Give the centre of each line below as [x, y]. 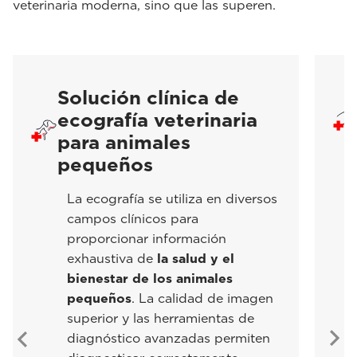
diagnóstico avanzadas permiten [169, 338]
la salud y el [196, 259]
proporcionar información [147, 239]
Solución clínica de [148, 98]
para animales [124, 142]
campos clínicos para [133, 219]
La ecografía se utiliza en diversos [172, 199]
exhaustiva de [112, 259]
